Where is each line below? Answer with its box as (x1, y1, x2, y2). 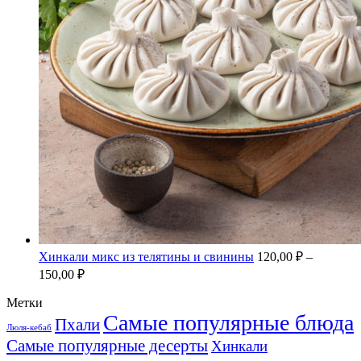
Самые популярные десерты (6, 336, 208, 356)
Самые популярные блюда (103, 310, 354, 336)
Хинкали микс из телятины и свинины (39, 250, 254, 264)
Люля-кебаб (6, 323, 52, 333)
